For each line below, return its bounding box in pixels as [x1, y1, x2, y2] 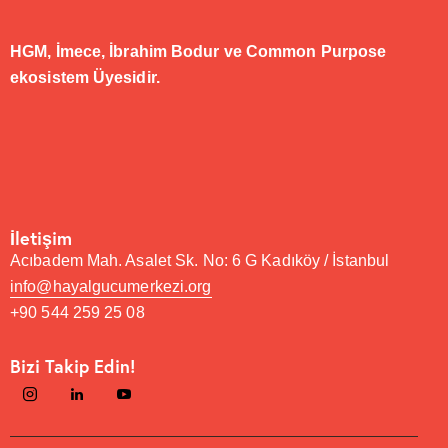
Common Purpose [245, 42, 387, 60]
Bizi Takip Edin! [10, 353, 136, 378]
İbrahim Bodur [109, 42, 220, 60]
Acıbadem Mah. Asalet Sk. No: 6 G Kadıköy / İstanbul [10, 251, 390, 269]
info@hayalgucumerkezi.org [10, 277, 212, 295]
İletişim [10, 225, 72, 250]
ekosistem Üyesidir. [10, 68, 160, 86]
